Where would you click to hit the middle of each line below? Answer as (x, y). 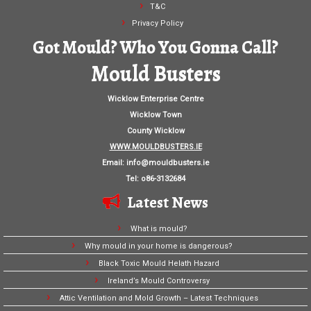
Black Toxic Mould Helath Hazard (159, 264)
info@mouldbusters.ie (168, 163)
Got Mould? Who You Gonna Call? (155, 47)
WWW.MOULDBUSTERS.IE (155, 147)
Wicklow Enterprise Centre (155, 99)
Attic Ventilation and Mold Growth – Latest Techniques (159, 299)
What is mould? (159, 229)
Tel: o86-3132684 (155, 179)
